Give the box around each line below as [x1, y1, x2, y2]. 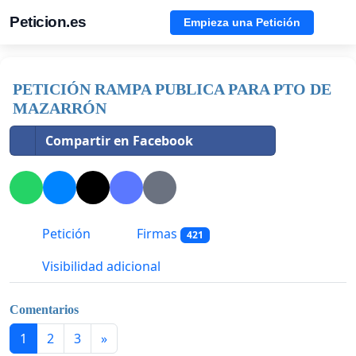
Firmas [133, 225, 180, 243]
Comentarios [10, 302, 79, 316]
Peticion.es [10, 14, 87, 30]
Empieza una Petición [184, 15, 300, 29]
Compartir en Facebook [45, 132, 193, 149]
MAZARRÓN [13, 99, 106, 117]
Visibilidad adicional [39, 257, 161, 276]
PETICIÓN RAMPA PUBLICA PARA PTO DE [13, 80, 331, 98]
